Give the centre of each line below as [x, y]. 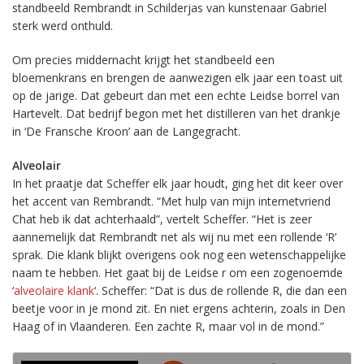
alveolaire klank [54, 290]
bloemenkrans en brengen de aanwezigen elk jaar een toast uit [178, 78]
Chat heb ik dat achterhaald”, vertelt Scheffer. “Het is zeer [162, 219]
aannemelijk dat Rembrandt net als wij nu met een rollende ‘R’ [174, 237]
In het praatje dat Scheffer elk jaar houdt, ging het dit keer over [178, 183]
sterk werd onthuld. [63, 26]
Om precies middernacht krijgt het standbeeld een [143, 60]
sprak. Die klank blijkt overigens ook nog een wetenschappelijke [179, 255]
